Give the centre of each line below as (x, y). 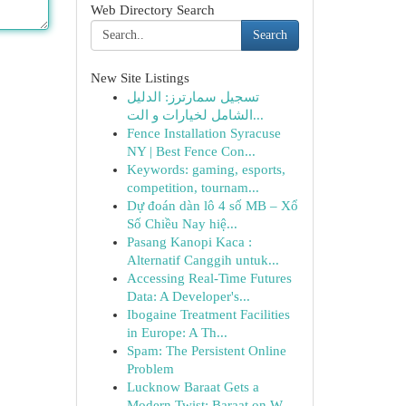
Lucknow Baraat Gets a (193, 387)
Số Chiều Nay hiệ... (182, 224)
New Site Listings (140, 78)
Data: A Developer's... (188, 296)
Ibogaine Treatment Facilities (208, 314)
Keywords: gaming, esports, (206, 169)
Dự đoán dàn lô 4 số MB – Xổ (212, 206)
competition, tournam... (193, 188)
